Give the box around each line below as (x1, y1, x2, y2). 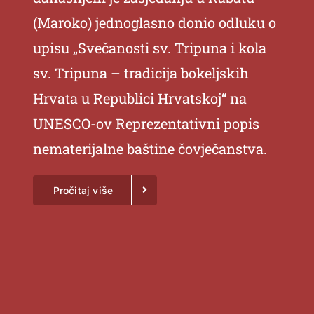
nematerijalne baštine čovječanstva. (32, 139, 267, 158)
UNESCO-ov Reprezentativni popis (32, 114, 259, 132)
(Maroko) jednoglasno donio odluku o (32, 13, 276, 32)
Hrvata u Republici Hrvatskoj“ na (32, 88, 247, 107)
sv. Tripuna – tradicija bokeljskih (32, 63, 249, 82)
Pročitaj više (53, 184, 114, 196)
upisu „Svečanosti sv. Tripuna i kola (32, 38, 266, 57)
